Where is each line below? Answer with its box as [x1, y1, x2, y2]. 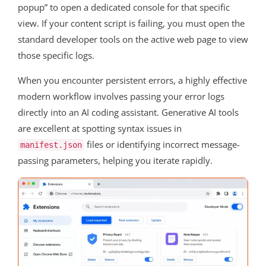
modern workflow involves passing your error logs [18, 90, 224, 103]
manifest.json [20, 140, 82, 150]
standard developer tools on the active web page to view [18, 33, 248, 46]
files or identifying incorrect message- [84, 138, 240, 151]
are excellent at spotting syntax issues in [18, 122, 182, 135]
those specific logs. [18, 49, 94, 62]
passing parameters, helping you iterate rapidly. [18, 154, 213, 167]
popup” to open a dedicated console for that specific [18, 1, 230, 14]
